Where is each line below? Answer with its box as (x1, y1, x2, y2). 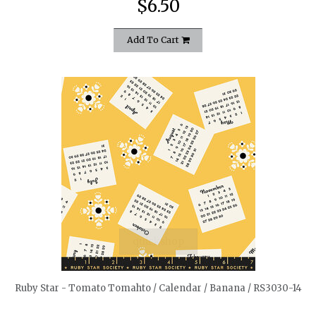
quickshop (132, 234, 184, 248)
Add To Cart (127, 34, 181, 45)
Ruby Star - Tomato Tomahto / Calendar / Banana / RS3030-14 (14, 281, 302, 294)
